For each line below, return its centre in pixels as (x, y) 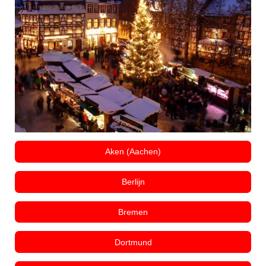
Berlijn (133, 182)
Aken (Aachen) (133, 152)
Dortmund (133, 242)
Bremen (133, 212)
